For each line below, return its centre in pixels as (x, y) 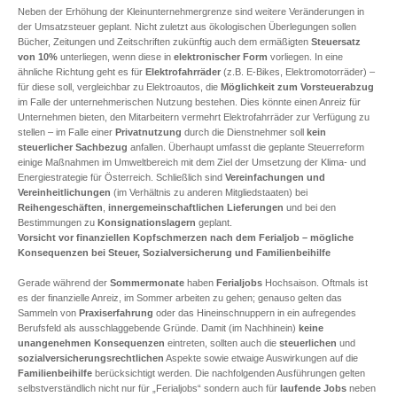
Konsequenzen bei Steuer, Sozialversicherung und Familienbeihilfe (174, 253)
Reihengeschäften (60, 207)
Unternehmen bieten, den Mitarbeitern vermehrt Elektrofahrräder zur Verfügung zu (194, 117)
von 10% (38, 57)
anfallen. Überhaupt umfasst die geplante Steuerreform (246, 147)
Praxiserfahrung (116, 312)
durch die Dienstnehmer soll (244, 132)
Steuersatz (336, 42)
